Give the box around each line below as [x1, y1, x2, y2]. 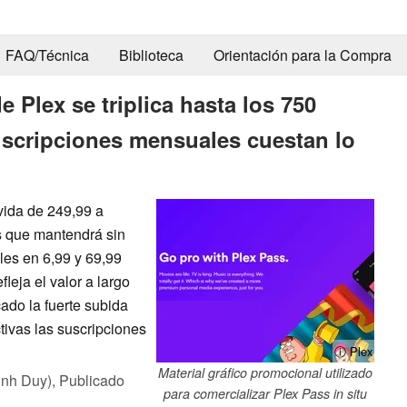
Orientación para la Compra [213, 45, 392, 66]
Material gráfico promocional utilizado [158, 362, 372, 382]
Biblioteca [118, 45, 184, 66]
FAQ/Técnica [5, 45, 89, 66]
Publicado [59, 369, 124, 391]
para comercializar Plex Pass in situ [164, 383, 367, 402]
